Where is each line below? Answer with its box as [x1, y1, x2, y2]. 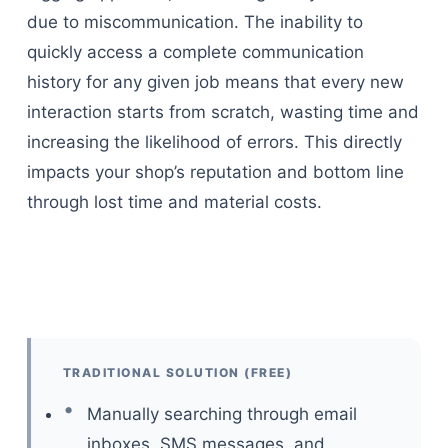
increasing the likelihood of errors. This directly [26, 131, 402, 152]
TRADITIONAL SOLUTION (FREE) [62, 365, 293, 380]
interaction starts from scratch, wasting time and [26, 101, 419, 122]
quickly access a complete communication [26, 41, 364, 62]
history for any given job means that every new [26, 71, 404, 92]
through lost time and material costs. [26, 191, 322, 212]
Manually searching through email [86, 404, 357, 424]
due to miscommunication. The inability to [26, 11, 363, 32]
